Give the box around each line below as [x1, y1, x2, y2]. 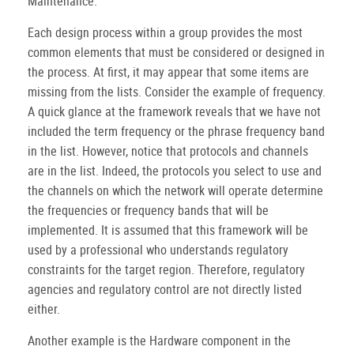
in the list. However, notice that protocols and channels [28, 142, 308, 160]
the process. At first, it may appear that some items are [28, 63, 309, 81]
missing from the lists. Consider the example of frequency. [28, 83, 326, 101]
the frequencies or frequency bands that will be [28, 201, 269, 220]
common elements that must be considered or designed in [28, 43, 325, 62]
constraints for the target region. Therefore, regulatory [28, 261, 305, 279]
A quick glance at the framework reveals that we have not [28, 103, 321, 121]
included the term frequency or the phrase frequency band [28, 122, 325, 141]
